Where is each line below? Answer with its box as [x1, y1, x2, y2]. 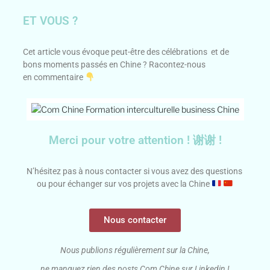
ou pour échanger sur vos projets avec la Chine [37, 178, 212, 189]
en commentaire [23, 72, 86, 83]
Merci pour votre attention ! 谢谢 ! [48, 133, 222, 147]
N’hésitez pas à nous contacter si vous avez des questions [26, 166, 244, 176]
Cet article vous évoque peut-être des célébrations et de [23, 47, 230, 57]
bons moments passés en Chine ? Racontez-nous [23, 60, 206, 70]
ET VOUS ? [23, 14, 78, 28]
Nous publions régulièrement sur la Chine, [60, 245, 210, 255]
